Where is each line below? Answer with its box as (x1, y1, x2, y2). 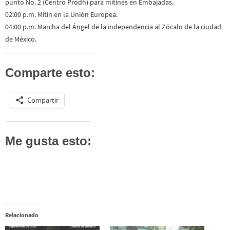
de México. (5, 34, 36, 44)
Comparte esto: (5, 65, 95, 80)
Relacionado (5, 211, 39, 219)
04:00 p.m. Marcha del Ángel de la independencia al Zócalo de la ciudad (5, 22, 221, 32)
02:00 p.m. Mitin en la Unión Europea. (5, 10, 118, 20)
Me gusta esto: (5, 134, 91, 148)
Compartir (27, 95, 59, 105)
